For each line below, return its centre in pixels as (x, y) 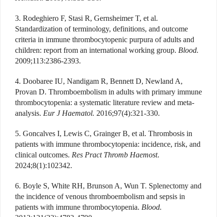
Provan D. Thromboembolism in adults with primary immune (108, 92)
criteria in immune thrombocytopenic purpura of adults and (105, 40)
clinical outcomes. (43, 155)
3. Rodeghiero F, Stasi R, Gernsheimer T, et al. (86, 18)
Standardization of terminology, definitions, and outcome (101, 29)
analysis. (29, 113)
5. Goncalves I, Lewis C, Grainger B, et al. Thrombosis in (104, 134)
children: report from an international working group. (97, 50)
